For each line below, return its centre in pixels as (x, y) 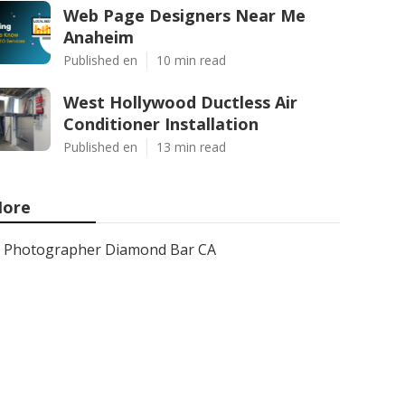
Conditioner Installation (161, 124)
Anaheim (99, 37)
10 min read (191, 60)
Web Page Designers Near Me (184, 15)
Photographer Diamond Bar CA (110, 250)
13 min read (191, 147)
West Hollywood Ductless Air (180, 102)
